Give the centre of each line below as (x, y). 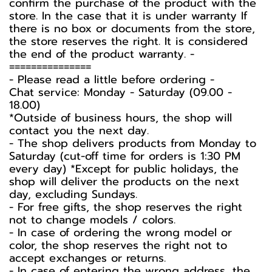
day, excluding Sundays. (73, 194)
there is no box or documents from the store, (132, 29)
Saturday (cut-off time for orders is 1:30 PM (125, 156)
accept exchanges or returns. (87, 258)
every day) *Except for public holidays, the (124, 169)
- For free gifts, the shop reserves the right (126, 207)
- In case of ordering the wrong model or (121, 233)
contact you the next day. (79, 131)
